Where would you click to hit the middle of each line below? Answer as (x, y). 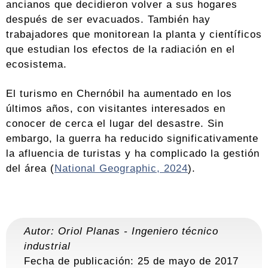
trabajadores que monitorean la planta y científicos (134, 34)
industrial (47, 246)
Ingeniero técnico (175, 231)
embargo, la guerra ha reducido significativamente (132, 138)
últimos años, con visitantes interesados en (116, 109)
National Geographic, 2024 (121, 168)
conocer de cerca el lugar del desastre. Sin (115, 124)
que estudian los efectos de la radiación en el (121, 49)
